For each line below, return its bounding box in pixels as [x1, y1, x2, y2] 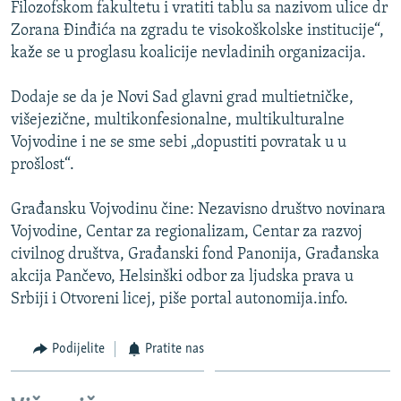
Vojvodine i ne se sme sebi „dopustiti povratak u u [11, 133, 346, 151]
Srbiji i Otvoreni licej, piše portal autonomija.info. [11, 290, 348, 308]
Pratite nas [145, 341, 204, 356]
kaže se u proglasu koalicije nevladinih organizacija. [11, 44, 366, 62]
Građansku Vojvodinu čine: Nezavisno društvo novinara [11, 200, 386, 218]
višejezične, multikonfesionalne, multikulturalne [11, 111, 345, 129]
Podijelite [51, 341, 105, 356]
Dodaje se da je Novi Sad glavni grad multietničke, [11, 89, 354, 107]
